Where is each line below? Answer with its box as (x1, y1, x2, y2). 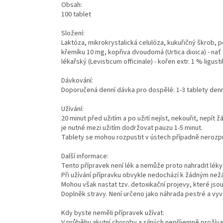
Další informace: (61, 151, 109, 162)
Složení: (61, 28, 85, 39)
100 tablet (61, 9, 91, 20)
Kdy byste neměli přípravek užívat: (61, 208, 164, 219)
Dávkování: (61, 76, 93, 86)
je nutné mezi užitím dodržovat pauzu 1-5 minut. (61, 123, 203, 133)
